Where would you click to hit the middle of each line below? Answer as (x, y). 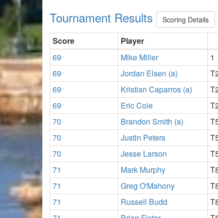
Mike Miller (139, 57)
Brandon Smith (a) (152, 121)
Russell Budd (144, 201)
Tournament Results (103, 17)
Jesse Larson (144, 153)
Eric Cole (137, 105)
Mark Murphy (143, 169)
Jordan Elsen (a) (149, 73)
